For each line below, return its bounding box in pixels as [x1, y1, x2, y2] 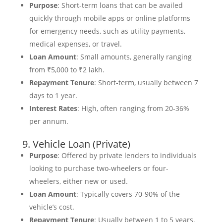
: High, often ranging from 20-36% [77, 104, 189, 113]
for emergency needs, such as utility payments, [29, 26, 185, 36]
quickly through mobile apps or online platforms [29, 13, 190, 23]
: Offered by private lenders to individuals [57, 151, 197, 161]
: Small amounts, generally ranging [76, 52, 192, 62]
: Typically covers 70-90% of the [76, 189, 180, 199]
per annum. [29, 116, 68, 126]
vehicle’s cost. [29, 202, 74, 212]
